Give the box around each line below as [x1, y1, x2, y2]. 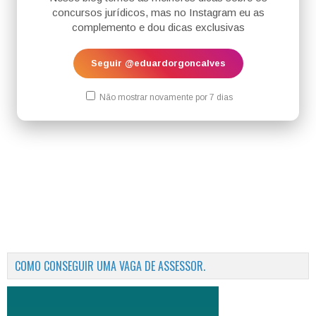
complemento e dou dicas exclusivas [71, 21, 245, 33]
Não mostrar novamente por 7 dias [97, 92, 233, 102]
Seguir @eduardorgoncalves [90, 58, 226, 68]
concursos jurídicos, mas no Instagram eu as [51, 6, 265, 18]
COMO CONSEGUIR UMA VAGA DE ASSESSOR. [15, 257, 205, 274]
